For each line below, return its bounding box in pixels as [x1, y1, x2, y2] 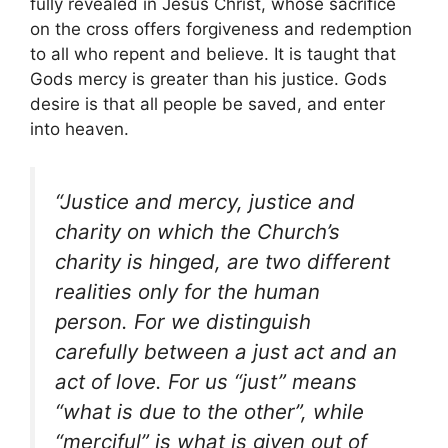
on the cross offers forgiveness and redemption [30, 18, 412, 39]
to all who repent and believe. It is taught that [30, 43, 396, 64]
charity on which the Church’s [55, 219, 340, 244]
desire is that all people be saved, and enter [30, 93, 385, 114]
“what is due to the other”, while [55, 399, 364, 424]
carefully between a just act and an [55, 339, 397, 364]
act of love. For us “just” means [55, 369, 357, 394]
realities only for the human [55, 279, 320, 304]
